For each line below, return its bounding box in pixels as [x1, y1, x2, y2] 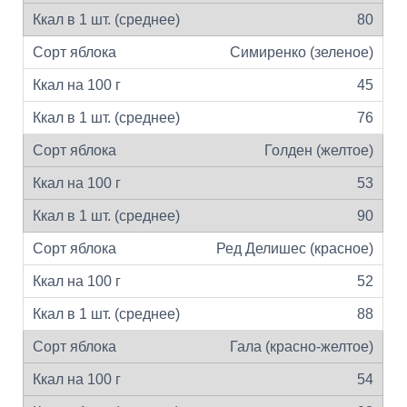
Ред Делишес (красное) [216, 240, 373, 256]
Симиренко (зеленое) [230, 44, 373, 60]
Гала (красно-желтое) [230, 338, 373, 354]
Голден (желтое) [264, 142, 373, 158]
